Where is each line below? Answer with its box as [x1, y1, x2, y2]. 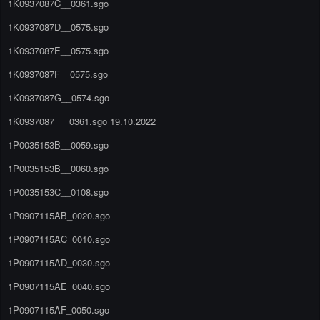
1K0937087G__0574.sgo [8, 90, 109, 104]
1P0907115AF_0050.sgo [8, 302, 109, 316]
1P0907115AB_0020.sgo [8, 208, 110, 222]
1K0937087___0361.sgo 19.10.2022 [8, 114, 156, 128]
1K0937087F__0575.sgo [8, 66, 108, 81]
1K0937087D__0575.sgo [8, 19, 109, 34]
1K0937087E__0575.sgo [8, 43, 109, 57]
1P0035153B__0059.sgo [8, 137, 109, 151]
